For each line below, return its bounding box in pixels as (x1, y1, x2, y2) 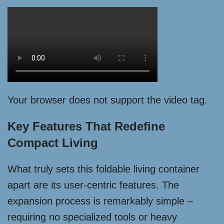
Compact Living (7, 136, 98, 149)
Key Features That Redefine (7, 119, 165, 133)
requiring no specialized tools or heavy (7, 211, 177, 222)
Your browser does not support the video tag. (7, 94, 207, 105)
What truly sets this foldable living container (7, 163, 199, 174)
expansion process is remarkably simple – (7, 195, 193, 206)
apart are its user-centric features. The (7, 179, 179, 190)
